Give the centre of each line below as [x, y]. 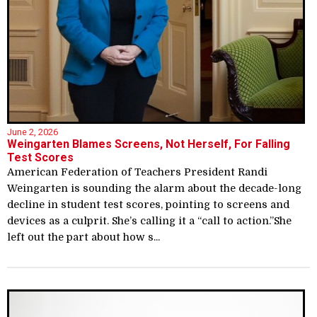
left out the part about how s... [83, 237]
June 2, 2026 [33, 132]
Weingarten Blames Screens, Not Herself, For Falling [149, 144]
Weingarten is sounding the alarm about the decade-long [154, 189]
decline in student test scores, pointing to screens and [148, 205]
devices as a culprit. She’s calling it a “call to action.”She [149, 221]
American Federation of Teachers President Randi [137, 172]
